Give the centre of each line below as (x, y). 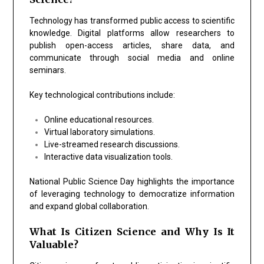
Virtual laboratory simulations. (99, 132)
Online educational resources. (99, 119)
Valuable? (54, 244)
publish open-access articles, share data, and (132, 45)
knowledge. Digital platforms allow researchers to (132, 33)
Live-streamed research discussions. (112, 144)
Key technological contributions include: (102, 95)
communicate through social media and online (132, 57)
